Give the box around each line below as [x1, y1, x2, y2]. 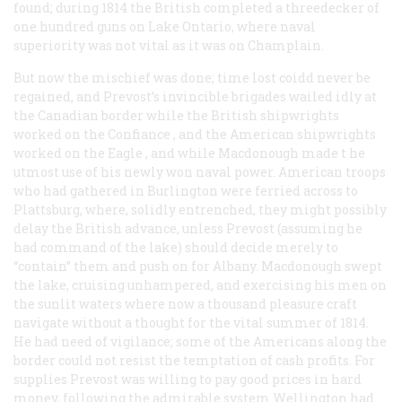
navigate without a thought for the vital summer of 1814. [13, 313, 369, 331]
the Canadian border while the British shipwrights [13, 106, 339, 124]
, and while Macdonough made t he [143, 144, 365, 162]
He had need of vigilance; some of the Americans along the [13, 332, 387, 350]
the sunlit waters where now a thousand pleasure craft [13, 294, 357, 312]
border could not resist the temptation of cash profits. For [13, 351, 375, 369]
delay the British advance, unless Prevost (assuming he [13, 219, 363, 237]
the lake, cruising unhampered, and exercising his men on [13, 275, 387, 293]
